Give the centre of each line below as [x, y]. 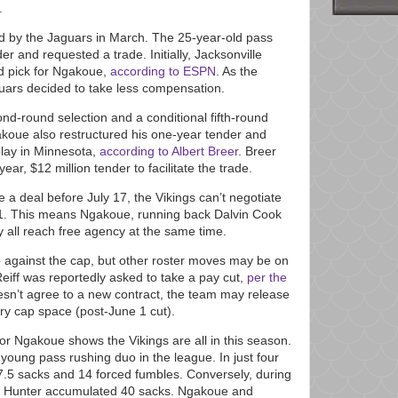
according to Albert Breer [169, 151]
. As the [237, 72]
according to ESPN [163, 72]
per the [267, 277]
